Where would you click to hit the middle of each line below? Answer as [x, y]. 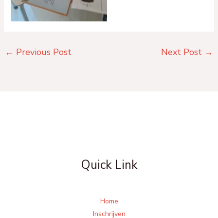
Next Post [183, 52]
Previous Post [42, 52]
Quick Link [109, 165]
